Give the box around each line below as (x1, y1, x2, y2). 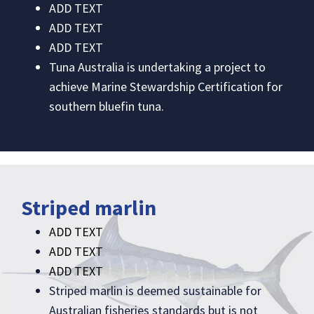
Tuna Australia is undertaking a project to (49, 59, 266, 76)
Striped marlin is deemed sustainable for (49, 282, 261, 299)
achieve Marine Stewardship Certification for (49, 78, 282, 95)
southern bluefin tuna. (49, 98, 164, 115)
